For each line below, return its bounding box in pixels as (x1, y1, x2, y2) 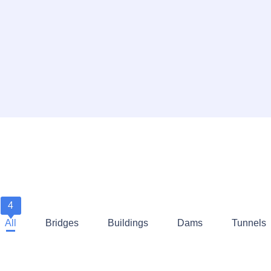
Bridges (45, 218, 79, 229)
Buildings (108, 218, 148, 229)
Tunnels (232, 218, 266, 229)
